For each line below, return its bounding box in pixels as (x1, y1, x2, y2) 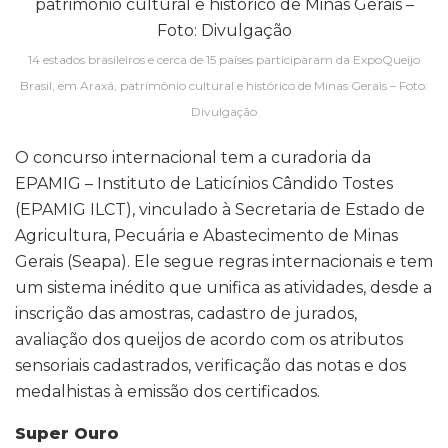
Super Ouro (15, 424, 119, 444)
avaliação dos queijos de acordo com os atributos (15, 330, 403, 350)
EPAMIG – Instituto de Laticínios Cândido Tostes (15, 174, 393, 194)
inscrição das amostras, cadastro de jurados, (15, 304, 357, 324)
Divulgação (191, 104, 257, 120)
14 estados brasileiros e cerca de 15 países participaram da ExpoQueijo (28, 52, 420, 68)
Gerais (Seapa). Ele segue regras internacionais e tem (15, 252, 433, 272)
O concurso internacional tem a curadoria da (15, 148, 371, 168)
